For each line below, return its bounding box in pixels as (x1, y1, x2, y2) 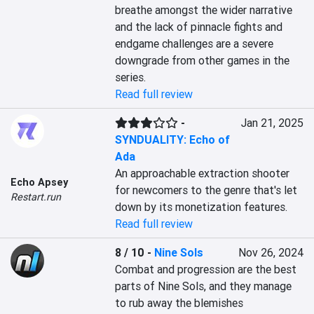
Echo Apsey (11, 176, 68, 189)
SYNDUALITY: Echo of (115, 132, 231, 146)
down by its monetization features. (115, 200, 288, 214)
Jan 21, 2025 (240, 116, 303, 130)
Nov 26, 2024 (238, 245, 303, 259)
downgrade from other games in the (115, 53, 290, 67)
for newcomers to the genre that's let (115, 183, 298, 197)
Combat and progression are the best (115, 262, 297, 276)
